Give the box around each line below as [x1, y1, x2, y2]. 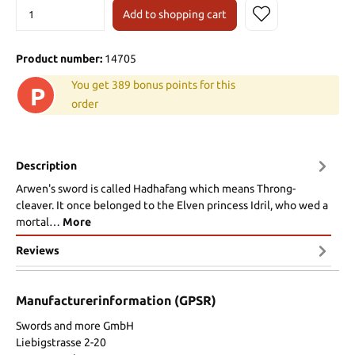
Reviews [16, 243, 59, 257]
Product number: [16, 52, 105, 66]
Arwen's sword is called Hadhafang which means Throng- [16, 182, 296, 196]
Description [16, 158, 77, 172]
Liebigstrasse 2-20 [16, 336, 106, 349]
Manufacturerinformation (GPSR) [16, 293, 216, 308]
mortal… [16, 216, 63, 229]
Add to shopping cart [123, 8, 227, 21]
